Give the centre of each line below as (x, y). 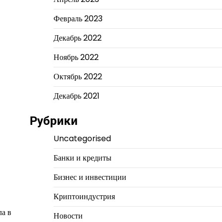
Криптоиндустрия (84, 196)
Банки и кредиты (82, 158)
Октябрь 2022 (78, 77)
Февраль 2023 (78, 19)
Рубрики (54, 121)
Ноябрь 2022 (76, 57)
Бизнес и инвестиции (90, 177)
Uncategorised (82, 139)
